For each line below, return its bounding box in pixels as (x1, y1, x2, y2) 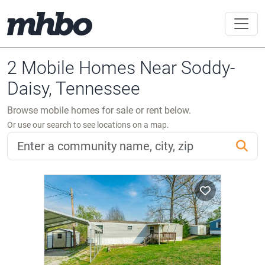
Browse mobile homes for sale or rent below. (7, 105, 191, 116)
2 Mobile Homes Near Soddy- (7, 57, 235, 78)
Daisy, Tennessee (7, 78, 140, 99)
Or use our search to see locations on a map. (7, 120, 169, 130)
